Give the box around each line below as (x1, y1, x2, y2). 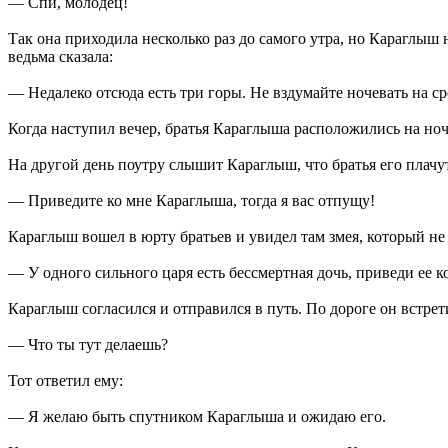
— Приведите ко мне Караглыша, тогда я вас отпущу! (8, 191, 375, 209)
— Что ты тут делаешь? (8, 335, 168, 353)
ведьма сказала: (8, 47, 113, 65)
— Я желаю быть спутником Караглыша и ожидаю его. (8, 407, 386, 425)
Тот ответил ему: (8, 371, 123, 389)
